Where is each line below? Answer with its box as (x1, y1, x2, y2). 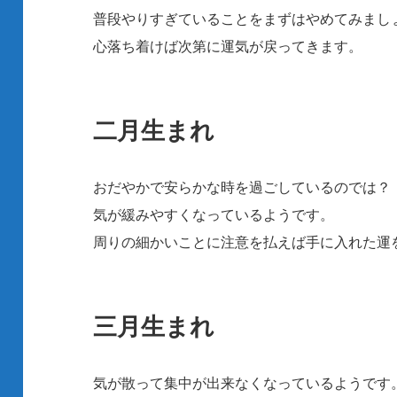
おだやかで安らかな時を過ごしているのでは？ (93, 177, 392, 198)
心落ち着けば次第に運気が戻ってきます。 (93, 36, 363, 57)
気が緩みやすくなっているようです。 (93, 205, 335, 225)
